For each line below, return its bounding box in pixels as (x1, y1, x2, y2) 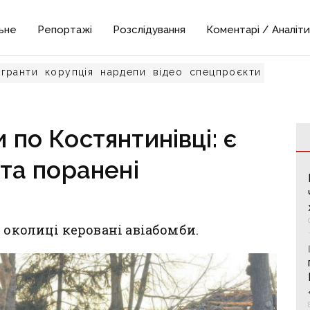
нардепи (100, 66, 147, 77)
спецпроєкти (190, 66, 262, 77)
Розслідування (113, 24, 186, 36)
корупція (45, 66, 94, 77)
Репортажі (37, 24, 93, 36)
